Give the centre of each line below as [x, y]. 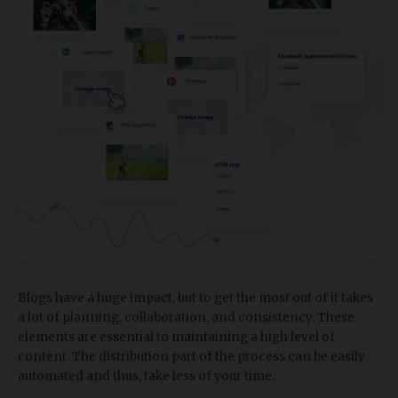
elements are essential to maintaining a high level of [176, 338]
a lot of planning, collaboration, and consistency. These [186, 318]
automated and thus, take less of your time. [146, 377]
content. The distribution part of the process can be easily [191, 357]
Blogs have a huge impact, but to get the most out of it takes [195, 298]
